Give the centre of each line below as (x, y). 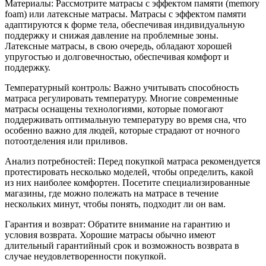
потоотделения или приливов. (66, 141)
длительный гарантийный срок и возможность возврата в (122, 245)
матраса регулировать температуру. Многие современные (121, 98)
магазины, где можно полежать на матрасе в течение (112, 193)
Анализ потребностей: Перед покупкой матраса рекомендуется (132, 161)
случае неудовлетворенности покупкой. (85, 256)
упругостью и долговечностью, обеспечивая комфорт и (117, 56)
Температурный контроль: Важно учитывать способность (122, 87)
